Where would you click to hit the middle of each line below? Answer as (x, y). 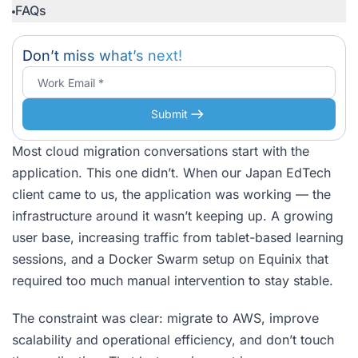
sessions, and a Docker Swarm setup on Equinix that (170, 259)
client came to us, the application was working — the (171, 194)
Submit (169, 114)
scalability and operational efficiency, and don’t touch (173, 340)
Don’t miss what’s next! (102, 56)
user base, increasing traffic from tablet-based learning (178, 237)
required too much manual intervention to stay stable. (173, 280)
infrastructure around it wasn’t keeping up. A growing (173, 216)
